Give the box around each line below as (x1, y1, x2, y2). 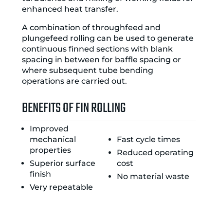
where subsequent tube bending (21, 66, 153, 75)
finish (29, 169, 51, 179)
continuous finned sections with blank (21, 44, 173, 54)
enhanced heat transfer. (21, 4, 118, 14)
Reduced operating (116, 148, 194, 157)
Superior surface (29, 159, 95, 168)
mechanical (29, 135, 76, 144)
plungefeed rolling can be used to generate (21, 34, 194, 43)
